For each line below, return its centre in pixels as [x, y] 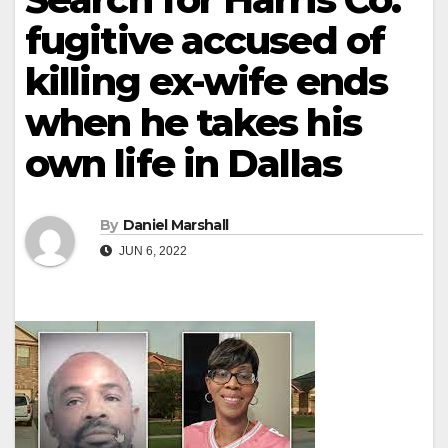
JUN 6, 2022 [151, 251]
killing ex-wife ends [206, 81]
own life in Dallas [183, 163]
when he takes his [193, 122]
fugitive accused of [204, 40]
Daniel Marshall [175, 225]
